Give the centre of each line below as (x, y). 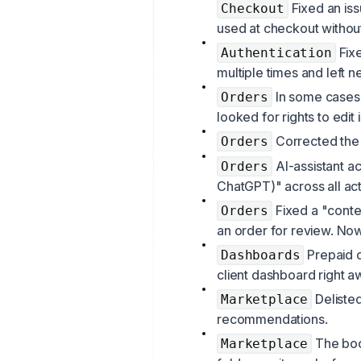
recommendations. (272, 320)
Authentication (276, 53)
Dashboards (261, 255)
